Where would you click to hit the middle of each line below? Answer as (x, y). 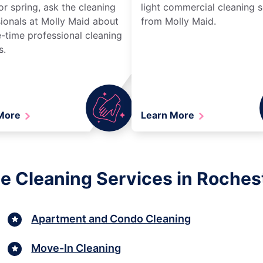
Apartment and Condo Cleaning (111, 219)
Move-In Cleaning (76, 248)
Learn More (169, 115)
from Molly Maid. (178, 21)
